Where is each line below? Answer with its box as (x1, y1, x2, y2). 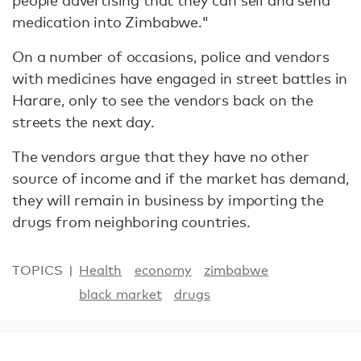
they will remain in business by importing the (12, 191, 324, 209)
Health (79, 263, 122, 278)
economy (134, 263, 192, 278)
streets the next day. (12, 113, 155, 131)
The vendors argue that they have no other (12, 147, 309, 165)
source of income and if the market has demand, (12, 169, 349, 187)
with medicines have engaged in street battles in (12, 69, 348, 87)
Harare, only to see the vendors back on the (12, 91, 314, 109)
